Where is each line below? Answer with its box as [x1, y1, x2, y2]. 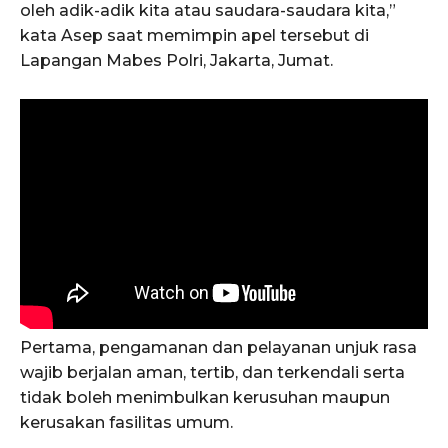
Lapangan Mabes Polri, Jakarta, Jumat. [20, 50, 333, 70]
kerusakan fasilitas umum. [20, 413, 233, 433]
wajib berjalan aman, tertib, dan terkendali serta [20, 363, 405, 383]
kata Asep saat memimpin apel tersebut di [20, 25, 369, 45]
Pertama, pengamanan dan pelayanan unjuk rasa [20, 338, 417, 358]
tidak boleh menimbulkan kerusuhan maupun [20, 388, 390, 408]
